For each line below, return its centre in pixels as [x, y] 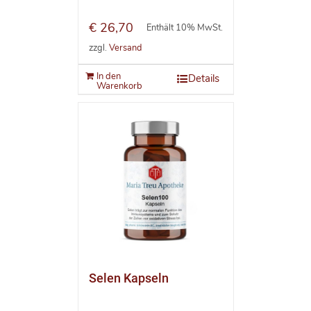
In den [108, 77]
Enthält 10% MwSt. [184, 28]
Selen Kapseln [128, 278]
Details [203, 79]
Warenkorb [119, 86]
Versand [125, 48]
